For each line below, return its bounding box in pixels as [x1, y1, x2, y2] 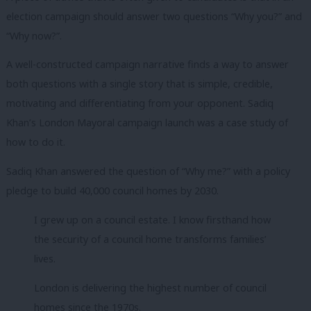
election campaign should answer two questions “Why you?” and [6, 9, 302, 23]
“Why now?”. [6, 28, 62, 42]
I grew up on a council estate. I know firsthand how [34, 213, 271, 227]
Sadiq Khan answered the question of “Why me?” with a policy [6, 164, 290, 178]
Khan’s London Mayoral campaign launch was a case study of [6, 116, 288, 130]
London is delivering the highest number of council [34, 280, 267, 294]
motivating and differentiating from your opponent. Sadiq [6, 96, 274, 110]
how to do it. [6, 135, 65, 149]
